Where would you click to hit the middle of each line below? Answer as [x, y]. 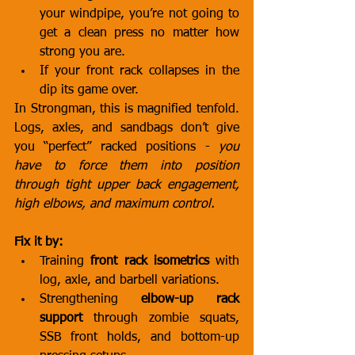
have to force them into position [127, 166]
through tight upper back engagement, [127, 185]
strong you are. [82, 52]
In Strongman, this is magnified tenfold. [127, 109]
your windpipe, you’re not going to [139, 14]
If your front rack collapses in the [139, 71]
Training [65, 261]
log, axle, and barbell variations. [130, 281]
